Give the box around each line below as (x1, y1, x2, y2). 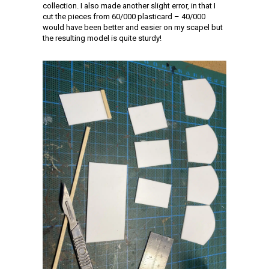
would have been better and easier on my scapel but (43, 22, 223, 32)
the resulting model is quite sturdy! (43, 33, 162, 43)
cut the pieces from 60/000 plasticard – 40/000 (43, 11, 205, 21)
